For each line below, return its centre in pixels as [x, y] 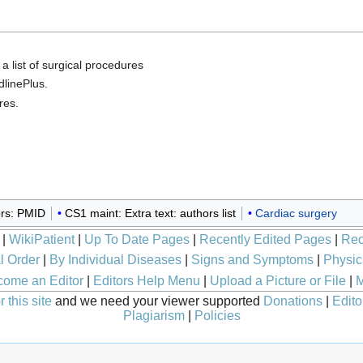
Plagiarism [154, 315]
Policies [218, 315]
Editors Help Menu [146, 280]
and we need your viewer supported [158, 301]
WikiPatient [42, 240]
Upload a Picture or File [278, 280]
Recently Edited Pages [265, 240]
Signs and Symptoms [252, 259]
